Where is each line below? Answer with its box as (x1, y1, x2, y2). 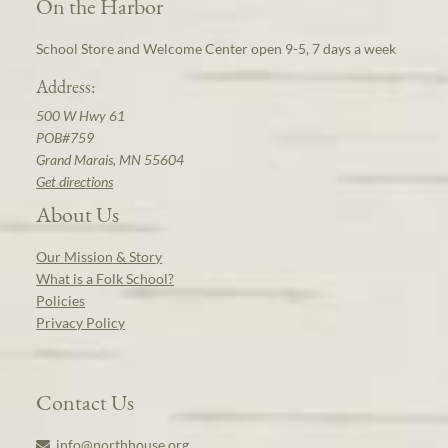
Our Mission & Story (36, 248, 163, 265)
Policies (36, 292, 86, 309)
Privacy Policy (36, 314, 126, 331)
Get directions (36, 173, 114, 190)
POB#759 (36, 129, 95, 146)
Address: (36, 75, 96, 99)
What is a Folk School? (36, 270, 175, 287)
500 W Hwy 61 (36, 107, 126, 124)
